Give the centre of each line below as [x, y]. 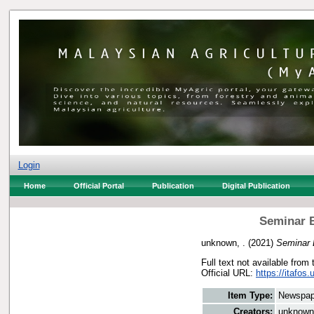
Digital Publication [256, 186]
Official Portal [98, 186]
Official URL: [228, 273]
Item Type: [250, 296]
